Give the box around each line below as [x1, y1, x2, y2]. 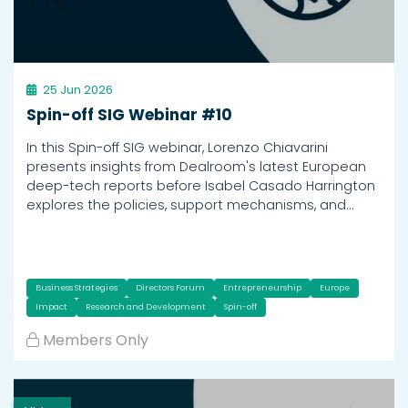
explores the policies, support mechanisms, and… [26, 196, 353, 215]
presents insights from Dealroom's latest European [26, 158, 366, 177]
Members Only [43, 330, 148, 352]
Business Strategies [36, 282, 117, 294]
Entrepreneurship [223, 282, 301, 294]
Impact [36, 301, 67, 313]
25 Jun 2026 [43, 82, 113, 98]
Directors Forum [136, 282, 205, 294]
